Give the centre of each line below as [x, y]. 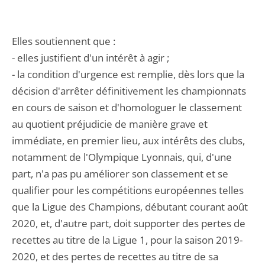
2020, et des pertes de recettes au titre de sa [115, 256]
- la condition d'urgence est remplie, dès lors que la [128, 74]
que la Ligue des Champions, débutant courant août [130, 207]
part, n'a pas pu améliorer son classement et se [120, 174]
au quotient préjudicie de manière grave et [110, 124]
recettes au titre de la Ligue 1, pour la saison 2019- [127, 240]
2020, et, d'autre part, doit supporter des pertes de [129, 223]
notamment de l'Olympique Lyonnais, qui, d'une [122, 157]
